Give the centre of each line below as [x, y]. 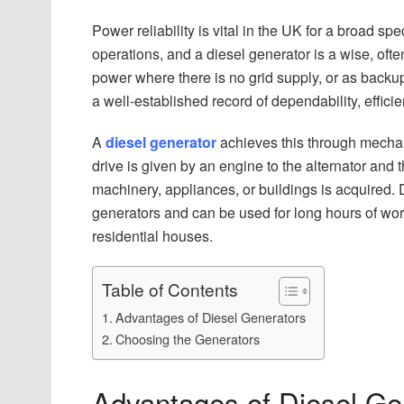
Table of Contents [170, 289]
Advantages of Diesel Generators [210, 317]
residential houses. [152, 235]
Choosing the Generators [187, 338]
